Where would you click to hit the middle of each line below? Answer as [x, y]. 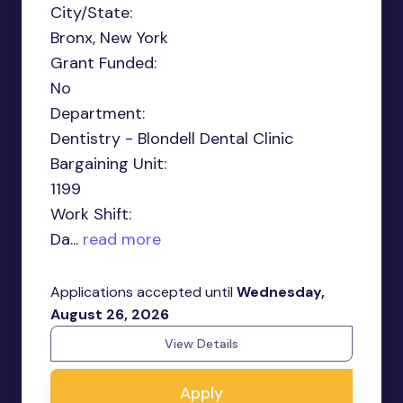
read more [120, 239]
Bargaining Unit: [108, 164]
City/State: [91, 13]
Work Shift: [91, 214]
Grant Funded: [103, 63]
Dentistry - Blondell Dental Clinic [172, 139]
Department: [98, 113]
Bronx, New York [109, 38]
